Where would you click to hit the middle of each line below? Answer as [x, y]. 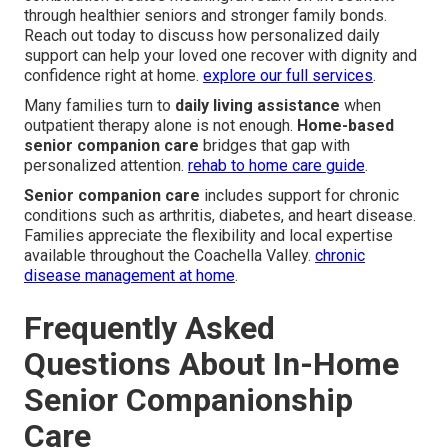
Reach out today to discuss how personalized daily [202, 36]
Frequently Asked [149, 328]
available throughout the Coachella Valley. [169, 256]
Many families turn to [99, 106]
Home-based [345, 126]
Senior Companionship [188, 400]
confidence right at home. [113, 76]
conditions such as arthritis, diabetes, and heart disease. [220, 216]
